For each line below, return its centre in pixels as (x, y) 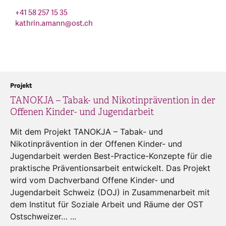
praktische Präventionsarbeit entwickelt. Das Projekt (110, 168)
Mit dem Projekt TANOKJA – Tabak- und (87, 131)
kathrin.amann (40, 23)
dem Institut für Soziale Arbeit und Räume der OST (107, 204)
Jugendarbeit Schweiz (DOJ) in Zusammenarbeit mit (110, 192)
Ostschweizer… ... (43, 216)
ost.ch (82, 23)
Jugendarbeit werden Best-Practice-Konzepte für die (111, 156)
